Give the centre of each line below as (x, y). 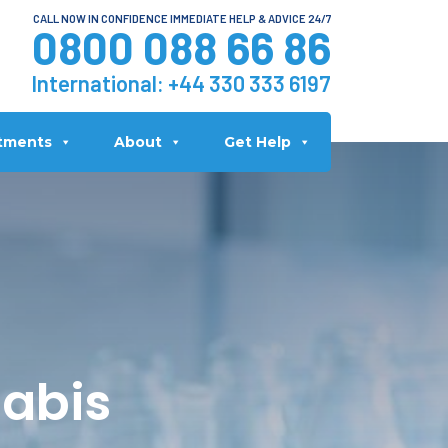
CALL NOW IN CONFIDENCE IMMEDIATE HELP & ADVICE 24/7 (182, 18)
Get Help (257, 142)
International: (99, 83)
